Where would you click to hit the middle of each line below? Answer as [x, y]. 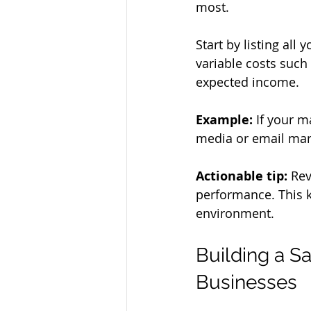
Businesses [246, 283]
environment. [235, 213]
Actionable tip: [242, 176]
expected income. [247, 82]
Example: [224, 120]
